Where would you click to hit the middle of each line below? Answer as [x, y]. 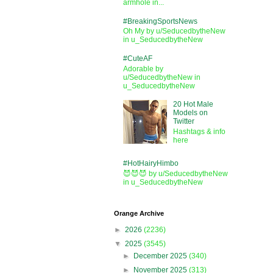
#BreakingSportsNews [160, 22]
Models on [190, 113]
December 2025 [161, 256]
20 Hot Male [193, 105]
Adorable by [143, 69]
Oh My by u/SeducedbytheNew [174, 31]
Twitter [183, 122]
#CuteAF [138, 59]
